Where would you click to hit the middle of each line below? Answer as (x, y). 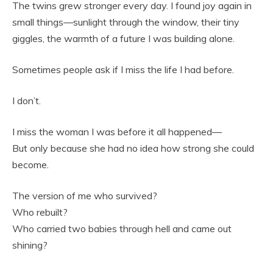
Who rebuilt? (40, 212)
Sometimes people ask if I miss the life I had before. (123, 70)
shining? (30, 245)
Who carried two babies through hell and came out (122, 229)
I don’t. (27, 101)
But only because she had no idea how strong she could (133, 148)
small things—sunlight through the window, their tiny (126, 22)
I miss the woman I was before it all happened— (117, 132)
